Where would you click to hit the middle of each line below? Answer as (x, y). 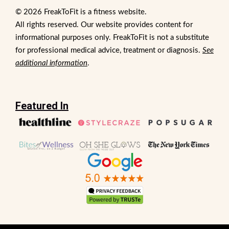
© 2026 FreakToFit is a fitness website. (81, 12)
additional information (51, 63)
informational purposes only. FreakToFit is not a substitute (112, 37)
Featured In (42, 106)
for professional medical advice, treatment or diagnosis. (109, 50)
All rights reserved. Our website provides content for (104, 25)
